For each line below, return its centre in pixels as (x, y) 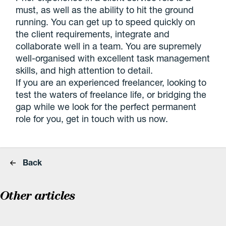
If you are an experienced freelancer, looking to (111, 82)
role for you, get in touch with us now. (92, 119)
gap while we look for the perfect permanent (106, 106)
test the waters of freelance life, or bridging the (111, 94)
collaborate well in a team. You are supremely (109, 46)
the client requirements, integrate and (93, 34)
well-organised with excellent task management (113, 58)
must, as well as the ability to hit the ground (105, 10)
